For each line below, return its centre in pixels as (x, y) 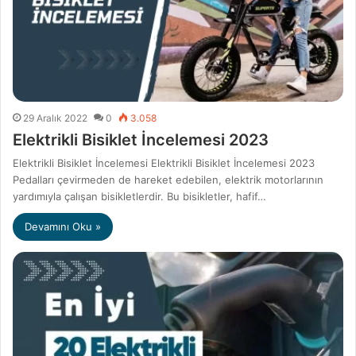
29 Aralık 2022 (55, 118)
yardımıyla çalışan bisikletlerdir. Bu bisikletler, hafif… (139, 197)
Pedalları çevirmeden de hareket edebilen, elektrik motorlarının (168, 180)
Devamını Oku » (63, 227)
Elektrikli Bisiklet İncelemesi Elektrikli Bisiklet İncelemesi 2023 (164, 163)
